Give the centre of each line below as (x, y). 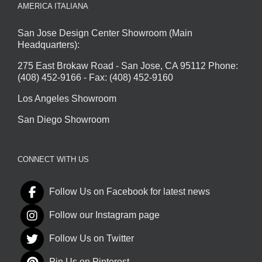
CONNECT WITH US (53, 160)
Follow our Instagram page (104, 215)
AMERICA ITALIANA (53, 6)
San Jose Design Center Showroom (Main (105, 33)
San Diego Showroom (63, 120)
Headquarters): (49, 45)
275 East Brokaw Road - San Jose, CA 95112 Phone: (128, 66)
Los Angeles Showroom (67, 99)
